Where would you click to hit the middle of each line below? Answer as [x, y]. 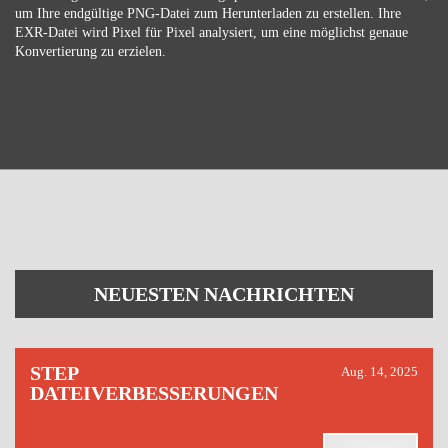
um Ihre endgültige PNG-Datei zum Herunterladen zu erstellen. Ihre [208, 13]
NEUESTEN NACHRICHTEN [224, 294]
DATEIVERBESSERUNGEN [154, 393]
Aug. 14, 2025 [379, 371]
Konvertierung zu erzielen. [90, 51]
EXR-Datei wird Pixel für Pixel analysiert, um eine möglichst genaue [211, 32]
